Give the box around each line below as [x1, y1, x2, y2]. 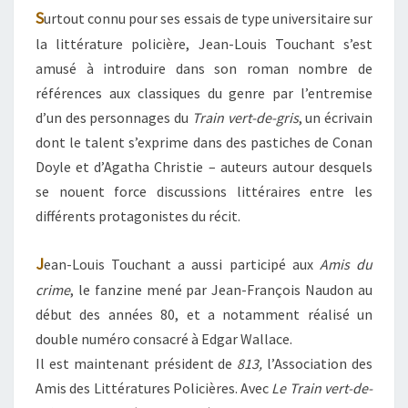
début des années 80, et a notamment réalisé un [36, 305, 372, 323]
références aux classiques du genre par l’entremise [36, 84, 372, 102]
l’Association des [262, 354, 373, 372]
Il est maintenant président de [36, 354, 238, 372]
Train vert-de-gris [191, 108, 299, 127]
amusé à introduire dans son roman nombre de [36, 59, 372, 77]
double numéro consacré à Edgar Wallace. [36, 330, 292, 348]
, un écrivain [298, 108, 373, 127]
